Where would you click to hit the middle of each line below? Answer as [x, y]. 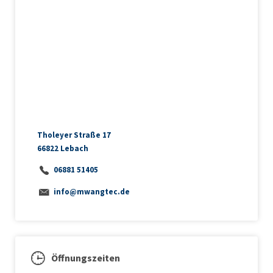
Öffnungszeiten [86, 258]
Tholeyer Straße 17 [74, 135]
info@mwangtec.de [91, 191]
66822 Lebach [62, 148]
